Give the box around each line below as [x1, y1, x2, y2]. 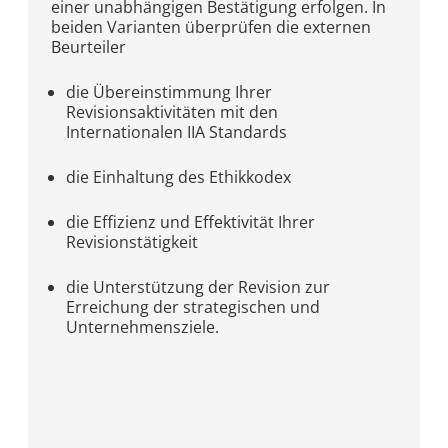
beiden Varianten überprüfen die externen [51, 16, 372, 38]
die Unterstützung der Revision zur [66, 276, 331, 298]
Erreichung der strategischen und [66, 296, 321, 318]
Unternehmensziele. [66, 316, 220, 338]
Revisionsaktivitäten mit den [66, 101, 279, 123]
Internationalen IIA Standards [66, 121, 288, 143]
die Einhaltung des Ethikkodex [66, 166, 292, 188]
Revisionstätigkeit [66, 231, 199, 253]
